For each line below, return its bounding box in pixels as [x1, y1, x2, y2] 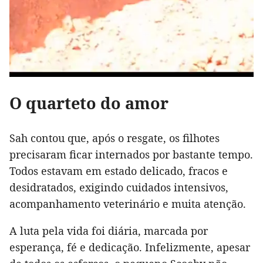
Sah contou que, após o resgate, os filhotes [9, 131, 220, 146]
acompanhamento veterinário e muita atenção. [9, 197, 246, 211]
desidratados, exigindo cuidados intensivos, [9, 180, 228, 195]
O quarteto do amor [9, 92, 168, 114]
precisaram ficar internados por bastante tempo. [9, 147, 253, 162]
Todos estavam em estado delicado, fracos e [9, 164, 228, 178]
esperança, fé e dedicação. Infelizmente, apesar [9, 240, 250, 255]
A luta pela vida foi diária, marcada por [9, 224, 208, 238]
